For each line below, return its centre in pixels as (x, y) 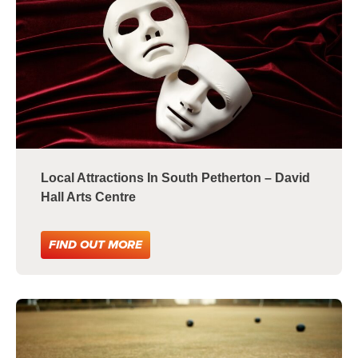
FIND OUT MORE (95, 244)
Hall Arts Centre (88, 197)
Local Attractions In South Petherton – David (175, 177)
